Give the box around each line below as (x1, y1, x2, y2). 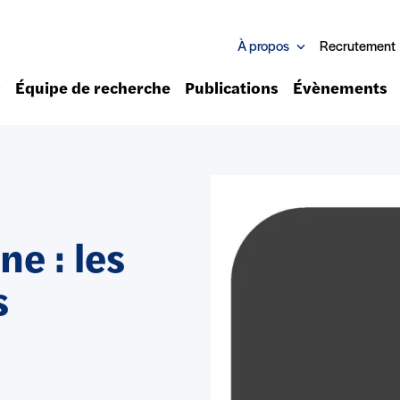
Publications (184, 81, 279, 98)
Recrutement (320, 40, 396, 54)
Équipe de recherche (14, 81, 171, 98)
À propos (237, 40, 289, 54)
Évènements (292, 81, 387, 98)
